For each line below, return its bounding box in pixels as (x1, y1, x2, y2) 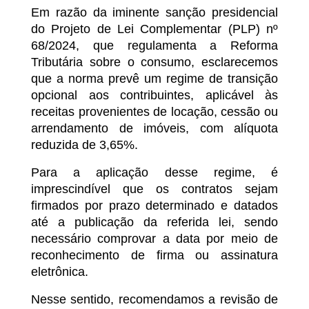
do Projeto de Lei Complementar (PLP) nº (31, 22, 278, 37)
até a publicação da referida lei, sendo (31, 215, 278, 230)
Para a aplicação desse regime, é (31, 166, 278, 180)
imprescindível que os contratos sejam (31, 182, 278, 197)
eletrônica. (31, 265, 88, 279)
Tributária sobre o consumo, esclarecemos (31, 55, 278, 70)
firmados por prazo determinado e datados (31, 199, 278, 213)
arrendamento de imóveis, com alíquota (31, 121, 278, 136)
